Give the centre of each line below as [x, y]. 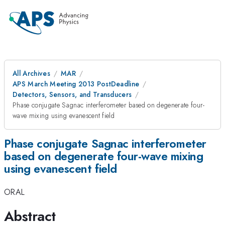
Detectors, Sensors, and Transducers [72, 94]
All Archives [31, 73]
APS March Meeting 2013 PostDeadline [76, 84]
